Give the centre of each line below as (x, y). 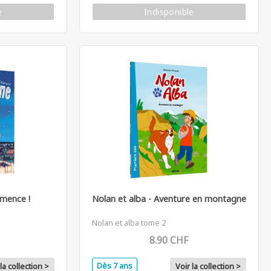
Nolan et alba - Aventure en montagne (169, 198)
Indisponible (169, 11)
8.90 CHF (169, 240)
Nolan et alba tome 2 (129, 222)
